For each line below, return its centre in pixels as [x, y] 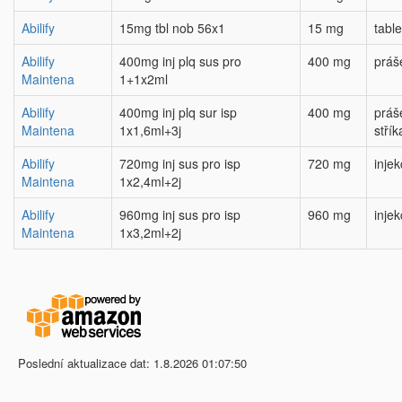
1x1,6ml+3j [150, 130]
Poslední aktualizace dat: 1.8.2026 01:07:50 [132, 363]
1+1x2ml [144, 79]
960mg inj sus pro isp [180, 214]
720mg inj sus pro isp [180, 163]
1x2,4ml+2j [150, 181]
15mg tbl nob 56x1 [172, 28]
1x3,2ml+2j [150, 232]
